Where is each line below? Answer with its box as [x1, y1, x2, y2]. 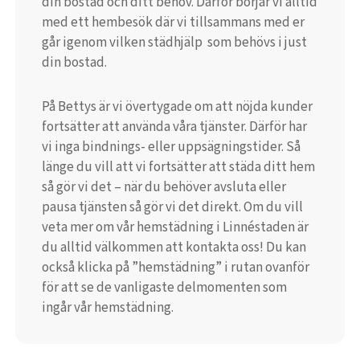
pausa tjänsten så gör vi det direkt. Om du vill [41, 197, 303, 217]
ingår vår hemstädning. [41, 297, 174, 317]
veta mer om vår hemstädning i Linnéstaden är [41, 217, 309, 237]
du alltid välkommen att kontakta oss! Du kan [41, 237, 306, 257]
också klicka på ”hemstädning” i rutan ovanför [41, 257, 309, 277]
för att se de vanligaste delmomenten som [41, 277, 287, 297]
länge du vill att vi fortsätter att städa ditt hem [41, 157, 315, 177]
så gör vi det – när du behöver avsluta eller [41, 177, 286, 197]
